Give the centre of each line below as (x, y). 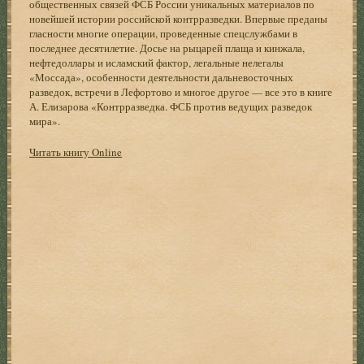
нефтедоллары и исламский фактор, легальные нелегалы (157, 62)
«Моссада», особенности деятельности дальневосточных (162, 77)
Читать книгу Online (76, 152)
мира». (45, 121)
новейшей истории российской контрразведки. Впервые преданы (179, 18)
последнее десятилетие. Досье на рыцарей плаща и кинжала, (167, 48)
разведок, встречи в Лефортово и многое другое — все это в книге (181, 91)
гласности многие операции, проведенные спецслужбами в (164, 33)
